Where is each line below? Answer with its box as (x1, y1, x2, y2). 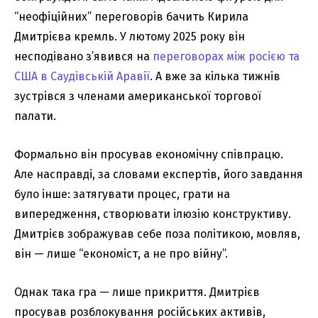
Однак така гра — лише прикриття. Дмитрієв (14, 285, 260, 299)
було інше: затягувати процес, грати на (14, 187, 230, 201)
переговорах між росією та (153, 49, 300, 63)
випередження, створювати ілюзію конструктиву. (14, 207, 291, 221)
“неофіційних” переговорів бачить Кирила (14, 9, 248, 23)
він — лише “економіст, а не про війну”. (14, 246, 228, 261)
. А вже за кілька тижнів (150, 69, 280, 83)
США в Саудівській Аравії (14, 69, 150, 83)
